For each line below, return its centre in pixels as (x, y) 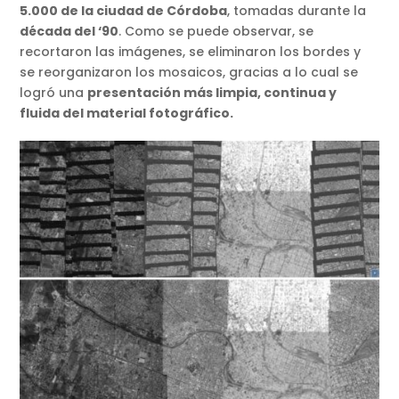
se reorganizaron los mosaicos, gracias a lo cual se (189, 73)
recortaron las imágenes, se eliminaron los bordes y (191, 52)
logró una (54, 93)
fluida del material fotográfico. (127, 114)
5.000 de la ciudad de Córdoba (124, 11)
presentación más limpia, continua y (212, 93)
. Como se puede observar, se (216, 32)
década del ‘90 (69, 32)
